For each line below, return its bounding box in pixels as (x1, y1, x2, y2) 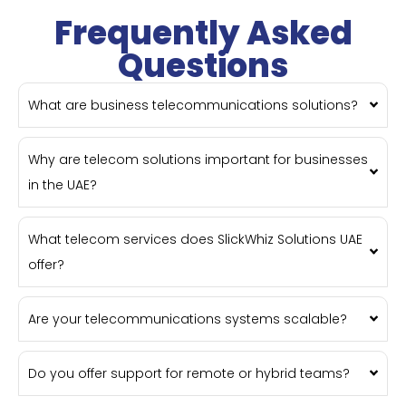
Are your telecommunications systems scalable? (28, 309, 347, 328)
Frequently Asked (53, 9, 353, 56)
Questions (118, 42, 288, 89)
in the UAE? (28, 175, 97, 194)
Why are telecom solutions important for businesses (28, 150, 368, 169)
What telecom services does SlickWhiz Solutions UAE (28, 229, 362, 248)
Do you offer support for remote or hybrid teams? (28, 363, 350, 382)
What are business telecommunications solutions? (28, 95, 358, 114)
